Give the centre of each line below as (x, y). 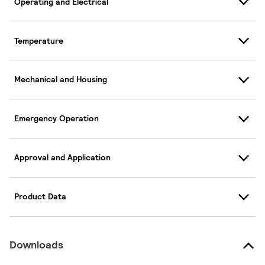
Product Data (40, 197)
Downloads (36, 244)
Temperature (39, 41)
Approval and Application (62, 158)
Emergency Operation (56, 119)
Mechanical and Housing (61, 80)
